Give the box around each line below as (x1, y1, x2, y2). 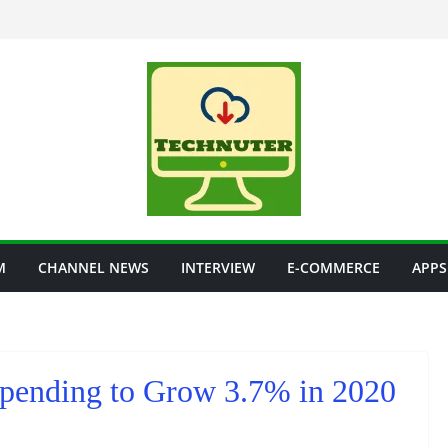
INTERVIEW (181, 258, 255, 277)
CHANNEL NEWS (38, 258, 149, 277)
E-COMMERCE (287, 258, 380, 277)
